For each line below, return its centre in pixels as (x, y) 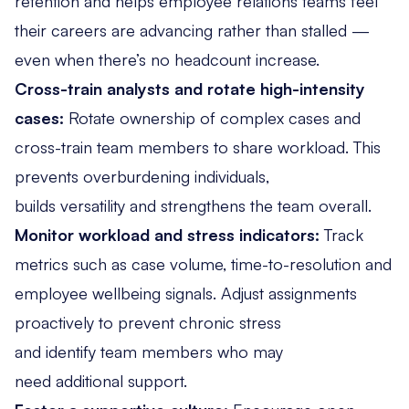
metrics (42, 263)
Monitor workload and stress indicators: (169, 234)
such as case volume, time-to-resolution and (230, 263)
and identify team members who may (149, 351)
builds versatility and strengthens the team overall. (195, 205)
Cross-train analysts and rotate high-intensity (190, 88)
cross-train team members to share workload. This (198, 147)
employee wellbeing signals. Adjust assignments (186, 293)
